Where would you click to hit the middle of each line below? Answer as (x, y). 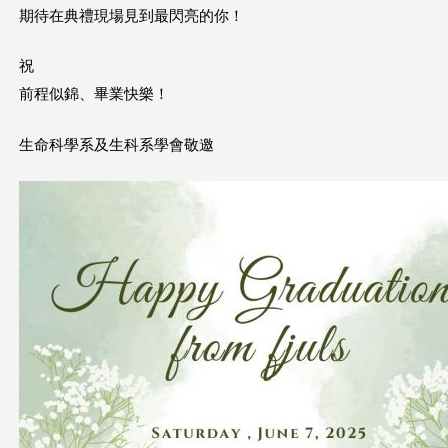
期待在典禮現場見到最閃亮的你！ (131, 16)
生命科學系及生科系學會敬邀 (140, 145)
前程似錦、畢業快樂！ (94, 94)
